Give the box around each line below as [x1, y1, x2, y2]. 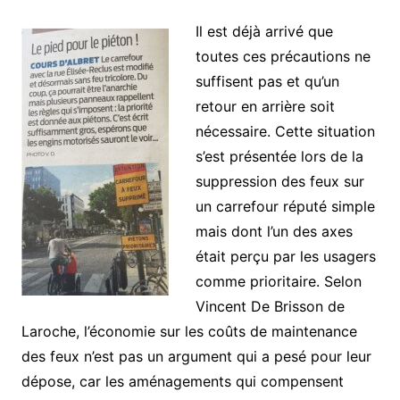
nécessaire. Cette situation [195, 122, 375, 141]
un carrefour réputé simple [195, 197, 375, 216]
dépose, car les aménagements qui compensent [21, 372, 344, 391]
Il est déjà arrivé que [195, 22, 333, 41]
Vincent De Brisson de [195, 297, 345, 316]
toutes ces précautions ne [195, 47, 371, 66]
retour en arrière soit [195, 97, 335, 116]
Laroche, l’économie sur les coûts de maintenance [21, 322, 357, 341]
